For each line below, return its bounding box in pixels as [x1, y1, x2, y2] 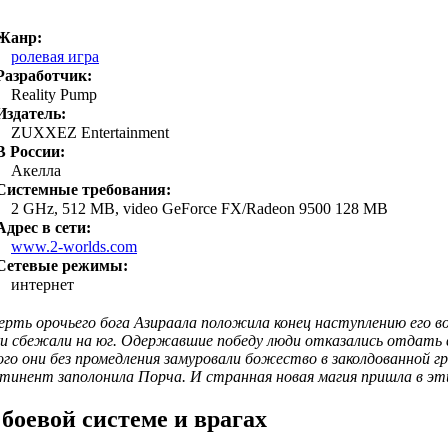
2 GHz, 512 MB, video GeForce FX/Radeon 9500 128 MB [11, 199, 388, 217]
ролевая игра [11, 47, 99, 65]
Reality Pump [11, 85, 97, 103]
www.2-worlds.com [11, 237, 137, 255]
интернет [11, 275, 74, 293]
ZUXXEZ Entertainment [11, 123, 169, 141]
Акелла [11, 161, 61, 179]
